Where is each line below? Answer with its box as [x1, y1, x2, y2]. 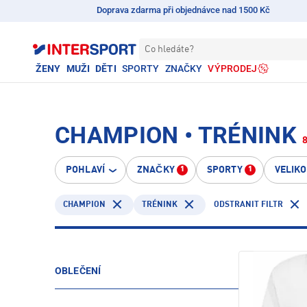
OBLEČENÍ [55, 265, 101, 276]
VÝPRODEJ [208, 63, 258, 74]
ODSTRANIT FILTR [214, 200, 283, 209]
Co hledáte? [145, 45, 194, 54]
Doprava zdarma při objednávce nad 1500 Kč [97, 5, 271, 15]
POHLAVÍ [66, 165, 105, 175]
